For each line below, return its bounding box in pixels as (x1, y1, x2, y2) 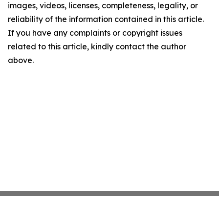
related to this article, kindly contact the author (8, 42, 186, 51)
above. (8, 55, 34, 65)
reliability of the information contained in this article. (8, 14, 204, 24)
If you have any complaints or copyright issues (8, 28, 182, 38)
